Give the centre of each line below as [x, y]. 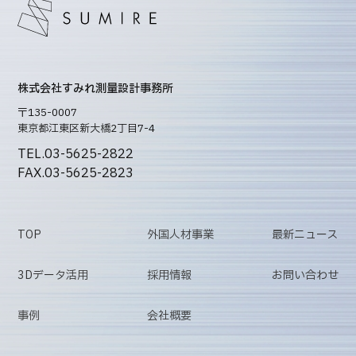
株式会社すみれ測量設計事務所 [96, 88]
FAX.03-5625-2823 [76, 173]
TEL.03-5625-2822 [76, 154]
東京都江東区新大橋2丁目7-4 [87, 128]
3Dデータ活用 [53, 275]
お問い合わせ [305, 275]
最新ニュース [304, 234]
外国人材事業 [180, 234]
